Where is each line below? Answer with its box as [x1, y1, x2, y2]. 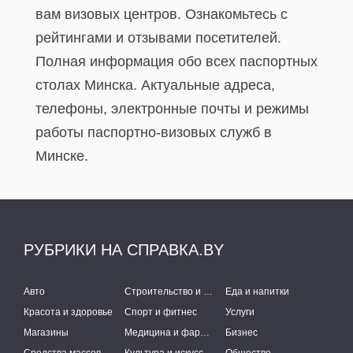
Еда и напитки [225, 286, 290, 297]
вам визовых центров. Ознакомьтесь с [35, 6, 288, 22]
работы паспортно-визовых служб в [35, 124, 272, 140]
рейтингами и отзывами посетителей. [35, 30, 281, 46]
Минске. [35, 148, 88, 164]
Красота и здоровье [24, 307, 113, 318]
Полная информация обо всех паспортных [35, 54, 318, 69]
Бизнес [225, 327, 258, 338]
